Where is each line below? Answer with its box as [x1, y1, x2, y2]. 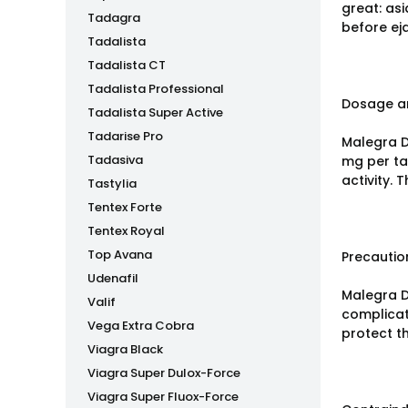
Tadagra [87, 9, 140, 26]
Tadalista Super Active [87, 104, 223, 121]
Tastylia [87, 175, 137, 192]
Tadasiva [87, 151, 143, 168]
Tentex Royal [87, 222, 165, 240]
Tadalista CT [87, 56, 166, 74]
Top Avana [87, 246, 152, 263]
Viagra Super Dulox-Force [87, 364, 240, 382]
